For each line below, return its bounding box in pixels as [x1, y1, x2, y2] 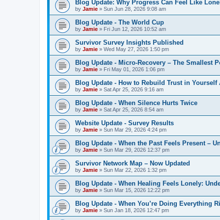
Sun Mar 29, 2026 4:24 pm [104, 127, 166, 133]
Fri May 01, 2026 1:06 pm [104, 66, 165, 72]
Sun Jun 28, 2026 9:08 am [104, 6, 166, 12]
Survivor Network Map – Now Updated [75, 160, 190, 167]
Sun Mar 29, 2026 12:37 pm [104, 147, 169, 153]
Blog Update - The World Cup [75, 19, 164, 26]
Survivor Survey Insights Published [75, 39, 184, 46]
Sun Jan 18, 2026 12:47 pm [104, 207, 169, 213]
